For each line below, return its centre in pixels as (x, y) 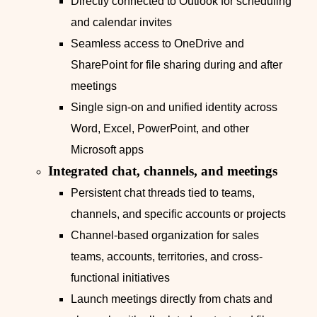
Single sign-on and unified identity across (174, 108)
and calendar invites (121, 23)
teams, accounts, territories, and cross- (167, 257)
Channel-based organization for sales (165, 236)
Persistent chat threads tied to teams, (163, 193)
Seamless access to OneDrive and (157, 44)
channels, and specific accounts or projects (178, 214)
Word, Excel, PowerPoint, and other (160, 129)
